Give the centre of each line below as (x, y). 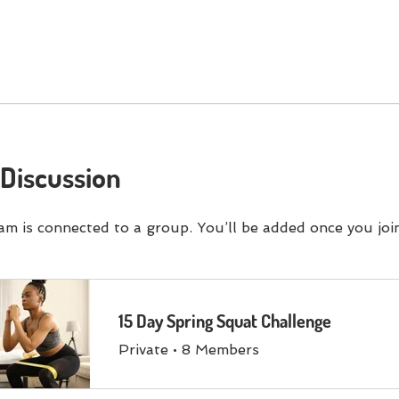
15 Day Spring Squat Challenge (225, 321)
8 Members (220, 350)
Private (143, 350)
